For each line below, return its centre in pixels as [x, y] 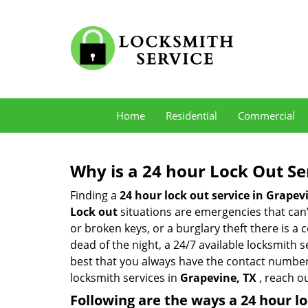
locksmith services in [125, 278]
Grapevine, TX [218, 278]
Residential [191, 115]
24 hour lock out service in [191, 195]
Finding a [95, 195]
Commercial [266, 115]
